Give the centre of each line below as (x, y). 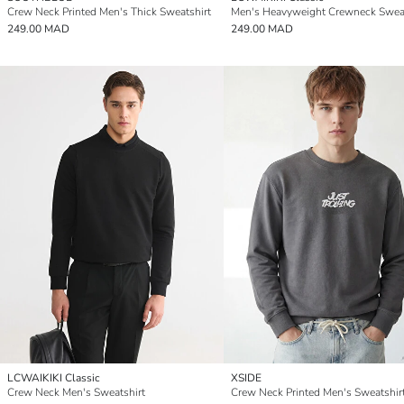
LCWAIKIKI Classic (54, 378)
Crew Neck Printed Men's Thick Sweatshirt (109, 11)
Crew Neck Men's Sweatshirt (76, 393)
